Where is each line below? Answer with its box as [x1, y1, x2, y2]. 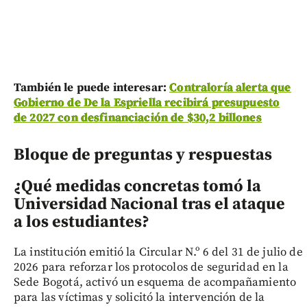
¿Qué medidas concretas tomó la [14, 175, 261, 197]
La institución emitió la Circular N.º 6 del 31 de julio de [14, 244, 303, 260]
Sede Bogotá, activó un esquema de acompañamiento [14, 274, 297, 290]
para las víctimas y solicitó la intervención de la [14, 289, 265, 305]
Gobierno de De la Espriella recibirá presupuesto [14, 95, 280, 110]
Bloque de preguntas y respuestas [14, 144, 272, 165]
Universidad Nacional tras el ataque [14, 193, 285, 214]
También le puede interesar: [14, 79, 170, 95]
